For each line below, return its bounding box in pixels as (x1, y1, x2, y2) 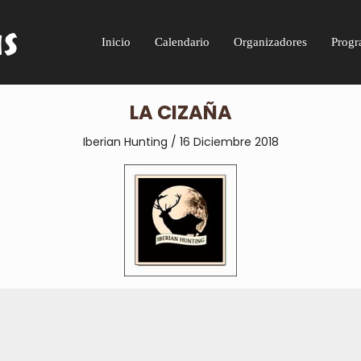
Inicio (102, 35, 131, 49)
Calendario (155, 35, 210, 49)
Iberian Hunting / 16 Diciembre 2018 (82, 133, 279, 150)
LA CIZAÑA (129, 99, 232, 126)
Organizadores (234, 35, 308, 49)
